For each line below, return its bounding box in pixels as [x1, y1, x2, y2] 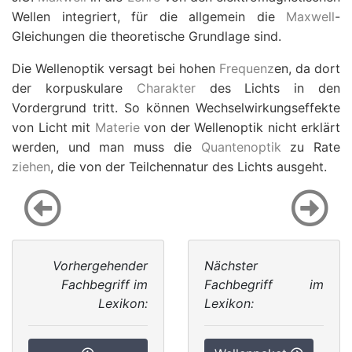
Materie [94, 119, 140, 135]
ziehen [12, 159, 50, 174]
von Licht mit [12, 119, 95, 135]
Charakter [136, 80, 196, 96]
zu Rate [280, 139, 341, 155]
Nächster [204, 258, 258, 273]
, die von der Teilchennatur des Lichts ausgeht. [50, 159, 327, 174]
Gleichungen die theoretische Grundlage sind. [12, 28, 281, 44]
